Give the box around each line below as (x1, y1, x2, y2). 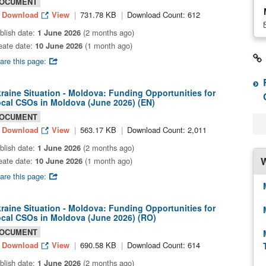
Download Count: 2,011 (126, 124, 207, 135)
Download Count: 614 (126, 239, 200, 251)
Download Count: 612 (126, 9, 200, 20)
